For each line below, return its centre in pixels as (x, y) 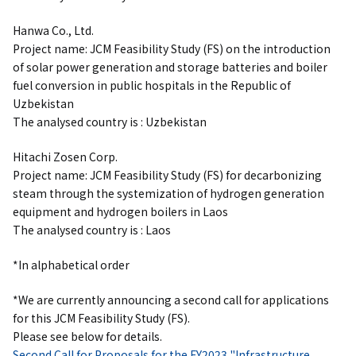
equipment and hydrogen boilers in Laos (120, 211)
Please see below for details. (87, 336)
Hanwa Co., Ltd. (53, 30)
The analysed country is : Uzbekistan (110, 122)
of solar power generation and (95, 67)
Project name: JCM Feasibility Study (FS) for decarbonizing (167, 175)
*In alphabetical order (71, 265)
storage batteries (224, 67)
